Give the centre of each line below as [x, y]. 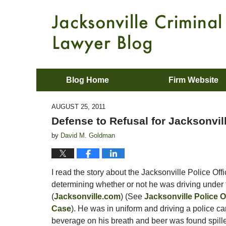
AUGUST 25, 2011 [78, 107]
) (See [132, 196]
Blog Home [88, 80]
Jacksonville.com [87, 196]
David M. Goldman [88, 135]
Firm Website [193, 80]
